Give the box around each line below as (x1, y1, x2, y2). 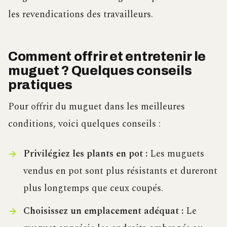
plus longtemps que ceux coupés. (23, 180, 163, 196)
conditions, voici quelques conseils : (8, 117, 161, 132)
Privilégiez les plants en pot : (23, 146, 147, 161)
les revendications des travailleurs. (8, 7, 153, 22)
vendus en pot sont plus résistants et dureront (23, 163, 217, 178)
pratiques (8, 78, 72, 92)
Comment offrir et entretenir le (8, 49, 206, 63)
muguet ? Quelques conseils (8, 63, 192, 78)
